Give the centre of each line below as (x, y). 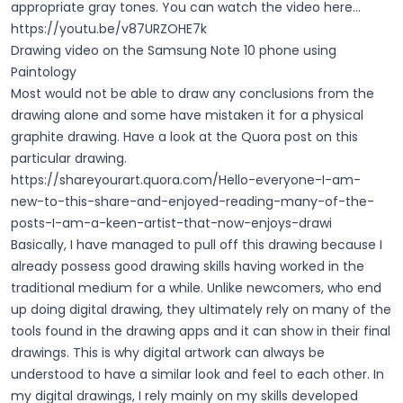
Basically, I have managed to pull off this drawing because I (197, 244)
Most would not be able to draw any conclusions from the (193, 93)
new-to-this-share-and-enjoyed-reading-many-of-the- (193, 201)
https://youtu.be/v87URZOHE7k (109, 28)
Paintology (44, 72)
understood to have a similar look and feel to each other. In (197, 374)
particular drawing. (69, 158)
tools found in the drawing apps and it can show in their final (201, 331)
